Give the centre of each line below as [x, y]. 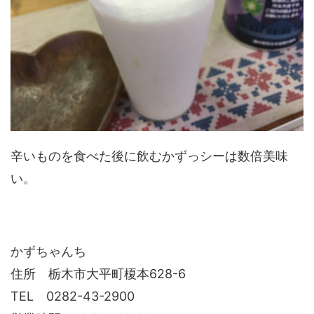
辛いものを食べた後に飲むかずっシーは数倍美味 [149, 156]
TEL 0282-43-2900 [73, 296]
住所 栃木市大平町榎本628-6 [98, 274]
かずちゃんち [48, 251]
